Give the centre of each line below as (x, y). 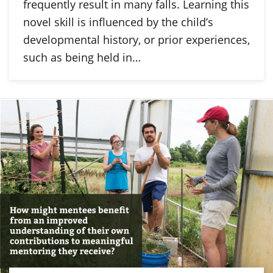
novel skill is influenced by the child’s (118, 22)
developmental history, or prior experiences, (136, 39)
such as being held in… (82, 57)
